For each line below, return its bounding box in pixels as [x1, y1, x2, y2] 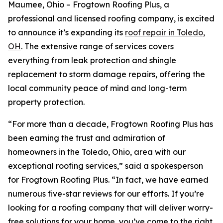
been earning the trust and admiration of [8, 133, 165, 143]
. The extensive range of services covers [21, 41, 174, 51]
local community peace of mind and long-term [8, 83, 187, 93]
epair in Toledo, [146, 27, 205, 37]
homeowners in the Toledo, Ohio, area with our [8, 147, 186, 157]
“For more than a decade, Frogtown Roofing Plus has [8, 119, 213, 129]
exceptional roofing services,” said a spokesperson [8, 161, 203, 171]
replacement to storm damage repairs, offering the [8, 69, 205, 79]
